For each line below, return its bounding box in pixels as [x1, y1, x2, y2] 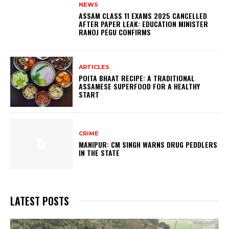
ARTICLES [79, 63, 110, 71]
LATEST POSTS [10, 193, 69, 209]
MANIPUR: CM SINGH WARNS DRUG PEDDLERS [79, 139, 218, 150]
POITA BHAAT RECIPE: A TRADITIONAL [79, 73, 195, 84]
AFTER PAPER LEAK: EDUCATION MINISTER [79, 18, 209, 30]
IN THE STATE [79, 147, 120, 158]
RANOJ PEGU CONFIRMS [79, 27, 151, 38]
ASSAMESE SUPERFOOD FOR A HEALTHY [79, 81, 200, 92]
